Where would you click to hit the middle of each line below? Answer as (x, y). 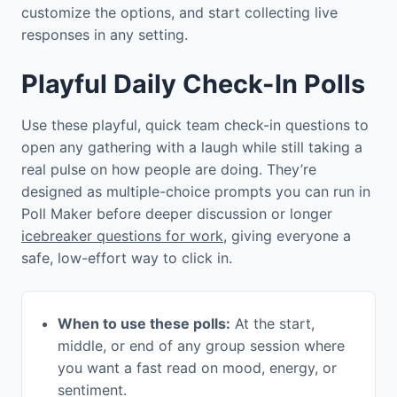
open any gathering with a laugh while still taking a (192, 148)
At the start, (272, 324)
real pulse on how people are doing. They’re (169, 170)
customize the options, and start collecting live (179, 13)
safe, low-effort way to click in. (127, 258)
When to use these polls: (144, 324)
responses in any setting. (105, 35)
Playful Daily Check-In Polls (193, 84)
